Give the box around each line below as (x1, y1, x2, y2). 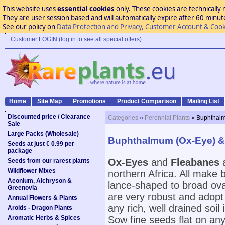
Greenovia (8, 184, 37, 191)
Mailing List (187, 98, 219, 105)
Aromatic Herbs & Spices (8, 214, 80, 221)
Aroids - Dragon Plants (8, 204, 72, 211)
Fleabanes (171, 157, 219, 168)
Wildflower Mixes (8, 167, 56, 174)
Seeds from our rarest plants (8, 157, 90, 164)
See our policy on (2, 22, 57, 31)
